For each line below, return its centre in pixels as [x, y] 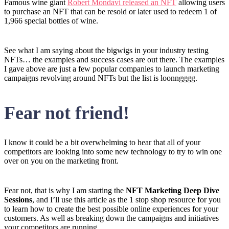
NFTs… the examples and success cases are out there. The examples [114, 59]
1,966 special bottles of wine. [52, 20]
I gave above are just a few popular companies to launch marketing [112, 68]
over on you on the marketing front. [62, 161]
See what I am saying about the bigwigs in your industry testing [106, 50]
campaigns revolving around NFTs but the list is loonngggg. [102, 78]
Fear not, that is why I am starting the [65, 191]
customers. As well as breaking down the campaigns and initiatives [111, 218]
